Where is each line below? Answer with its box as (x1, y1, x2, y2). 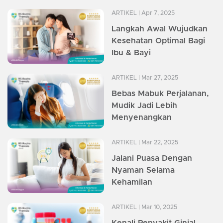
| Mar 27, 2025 (137, 75, 178, 81)
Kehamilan (111, 178, 152, 187)
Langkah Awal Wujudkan (111, 25, 208, 33)
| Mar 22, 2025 (137, 139, 178, 146)
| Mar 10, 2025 (137, 204, 177, 211)
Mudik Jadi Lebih (111, 102, 177, 110)
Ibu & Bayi (111, 49, 151, 57)
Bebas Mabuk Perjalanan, (111, 90, 209, 98)
